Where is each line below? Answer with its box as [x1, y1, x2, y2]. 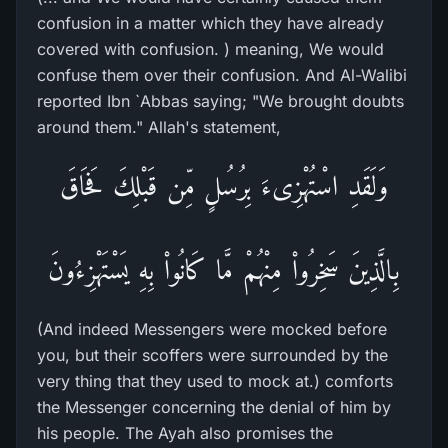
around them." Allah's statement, [37, 117, 281, 137]
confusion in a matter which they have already [37, 13, 384, 33]
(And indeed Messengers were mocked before [37, 319, 387, 339]
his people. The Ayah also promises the [37, 423, 333, 443]
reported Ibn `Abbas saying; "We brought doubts [37, 91, 404, 111]
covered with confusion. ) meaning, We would [37, 39, 384, 59]
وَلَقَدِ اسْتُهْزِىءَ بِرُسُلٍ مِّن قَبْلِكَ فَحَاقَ [60, 170, 388, 201]
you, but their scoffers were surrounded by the [37, 345, 388, 365]
